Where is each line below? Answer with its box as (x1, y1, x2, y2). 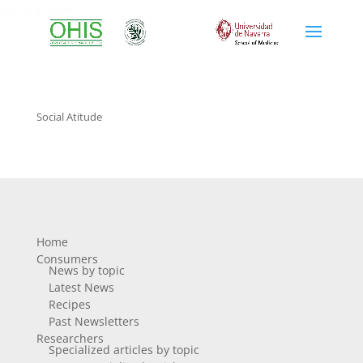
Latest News (48, 280, 114, 295)
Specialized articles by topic (48, 342, 199, 357)
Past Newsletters (48, 314, 139, 329)
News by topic (48, 263, 125, 278)
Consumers (36, 251, 98, 267)
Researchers (36, 331, 104, 346)
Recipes (48, 297, 91, 312)
